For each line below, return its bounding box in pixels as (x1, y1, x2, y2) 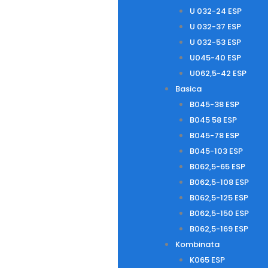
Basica (175, 83, 202, 95)
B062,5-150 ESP (189, 208, 249, 219)
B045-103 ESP (189, 145, 243, 157)
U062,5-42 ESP (189, 68, 246, 79)
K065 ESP (189, 254, 225, 266)
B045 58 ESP (189, 114, 237, 126)
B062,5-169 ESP (189, 223, 248, 234)
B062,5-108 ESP (189, 176, 249, 188)
